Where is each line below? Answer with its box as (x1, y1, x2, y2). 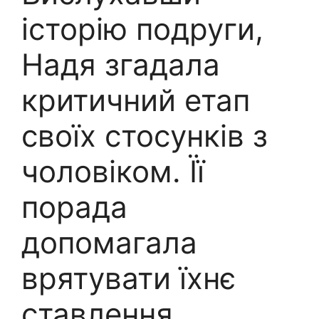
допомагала (21, 224, 197, 261)
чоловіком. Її (21, 152, 204, 189)
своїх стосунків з (21, 117, 268, 154)
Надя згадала (21, 46, 220, 83)
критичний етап (21, 81, 250, 118)
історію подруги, (21, 10, 263, 47)
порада (21, 188, 127, 225)
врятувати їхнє (21, 259, 236, 296)
